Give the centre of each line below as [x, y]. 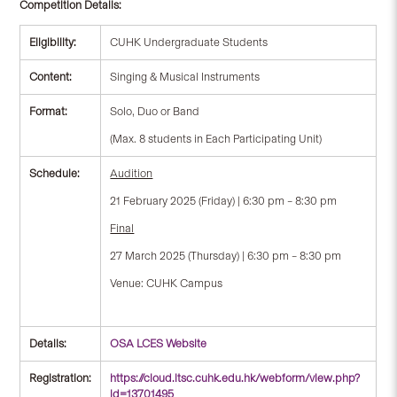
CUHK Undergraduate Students [189, 43]
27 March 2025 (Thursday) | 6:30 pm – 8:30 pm [226, 255]
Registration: [61, 378]
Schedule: [55, 174]
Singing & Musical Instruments [185, 77]
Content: [51, 77]
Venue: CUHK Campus [167, 283]
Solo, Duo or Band [155, 112]
